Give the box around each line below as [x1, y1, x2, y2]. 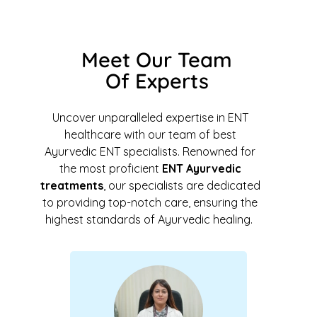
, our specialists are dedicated [103, 178, 260, 192]
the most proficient [59, 161, 162, 175]
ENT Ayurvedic [161, 161, 241, 175]
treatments [40, 178, 103, 192]
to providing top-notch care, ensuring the [42, 195, 258, 209]
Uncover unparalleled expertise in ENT [52, 110, 248, 125]
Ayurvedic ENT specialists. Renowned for [45, 144, 255, 158]
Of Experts [105, 68, 209, 93]
